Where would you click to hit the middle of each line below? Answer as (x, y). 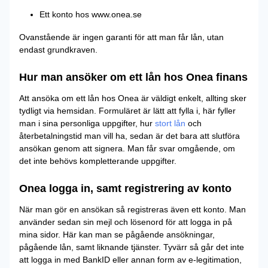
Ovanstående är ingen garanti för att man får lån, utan (121, 37)
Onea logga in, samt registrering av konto (125, 188)
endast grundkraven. (58, 49)
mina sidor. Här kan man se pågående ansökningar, (117, 234)
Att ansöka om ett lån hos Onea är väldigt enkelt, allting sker (133, 98)
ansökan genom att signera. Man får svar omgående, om (127, 148)
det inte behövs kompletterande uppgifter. (98, 161)
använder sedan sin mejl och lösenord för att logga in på (126, 222)
